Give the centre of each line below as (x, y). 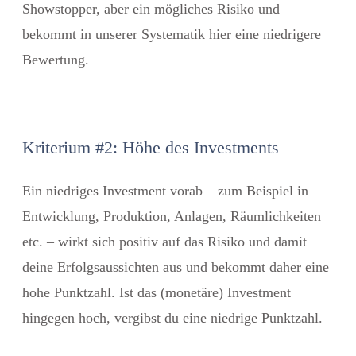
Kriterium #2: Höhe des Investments (151, 147)
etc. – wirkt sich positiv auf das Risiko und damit (164, 241)
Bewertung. (56, 59)
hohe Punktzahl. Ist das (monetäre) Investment (157, 292)
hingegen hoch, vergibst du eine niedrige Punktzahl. (172, 317)
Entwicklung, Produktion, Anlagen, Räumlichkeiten (172, 216)
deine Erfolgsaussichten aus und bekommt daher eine (176, 267)
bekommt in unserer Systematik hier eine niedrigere (172, 34)
